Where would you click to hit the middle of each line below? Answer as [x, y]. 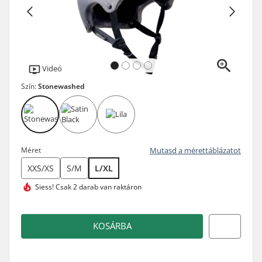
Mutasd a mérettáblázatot [195, 150]
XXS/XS [41, 168]
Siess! [44, 187]
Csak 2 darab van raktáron [98, 187]
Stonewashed [61, 86]
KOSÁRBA [112, 226]
